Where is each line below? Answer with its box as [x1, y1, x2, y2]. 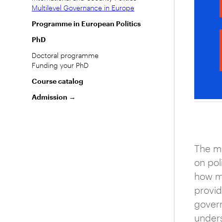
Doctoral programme [32, 51, 99, 60]
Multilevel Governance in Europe [32, 3, 134, 12]
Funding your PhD [32, 61, 89, 70]
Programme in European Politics [32, 19, 141, 28]
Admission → [32, 93, 76, 102]
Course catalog [32, 77, 83, 86]
